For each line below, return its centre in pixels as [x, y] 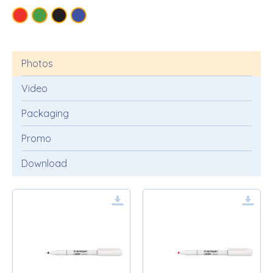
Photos [37, 64]
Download [44, 164]
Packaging [45, 114]
